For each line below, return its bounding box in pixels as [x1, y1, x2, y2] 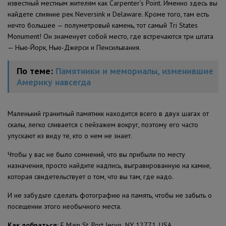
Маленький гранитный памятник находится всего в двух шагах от [8, 108, 209, 118]
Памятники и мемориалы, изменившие [55, 65, 213, 77]
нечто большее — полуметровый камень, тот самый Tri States [8, 20, 198, 30]
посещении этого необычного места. [8, 201, 122, 211]
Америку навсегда [17, 76, 91, 88]
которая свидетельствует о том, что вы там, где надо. [8, 172, 174, 181]
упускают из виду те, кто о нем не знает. [8, 131, 132, 140]
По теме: [17, 65, 55, 77]
